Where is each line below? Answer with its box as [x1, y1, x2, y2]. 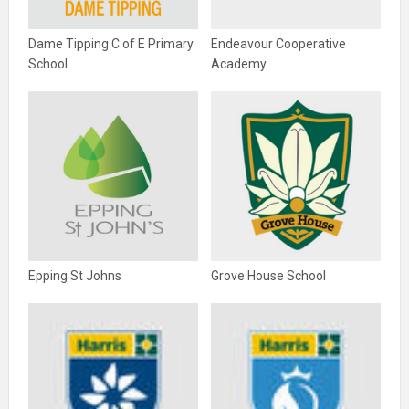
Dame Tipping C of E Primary [28, 37, 194, 51]
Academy [211, 57, 267, 71]
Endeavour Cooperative [211, 37, 346, 51]
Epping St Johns [28, 268, 121, 283]
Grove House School [211, 268, 326, 283]
